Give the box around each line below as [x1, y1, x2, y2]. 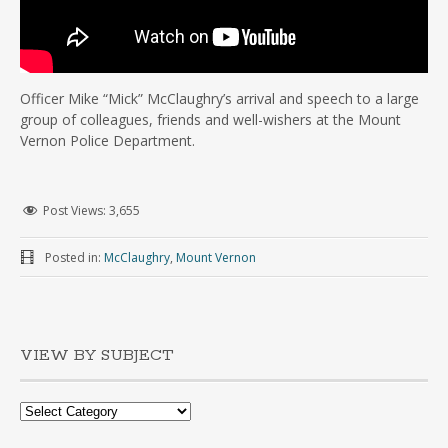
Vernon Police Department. [20, 131, 195, 151]
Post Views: [43, 202, 109, 220]
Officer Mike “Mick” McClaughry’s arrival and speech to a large [20, 89, 419, 109]
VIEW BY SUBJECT [20, 345, 174, 367]
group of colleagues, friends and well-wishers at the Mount [20, 110, 401, 130]
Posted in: [44, 249, 104, 267]
